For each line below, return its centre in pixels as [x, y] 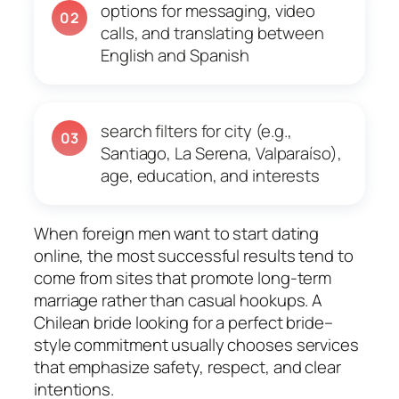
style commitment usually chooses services [196, 344]
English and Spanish [175, 55]
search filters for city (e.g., [196, 130]
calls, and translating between [212, 33]
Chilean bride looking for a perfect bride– [183, 322]
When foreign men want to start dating [177, 233]
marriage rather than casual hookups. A [179, 300]
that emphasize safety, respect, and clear [187, 366]
